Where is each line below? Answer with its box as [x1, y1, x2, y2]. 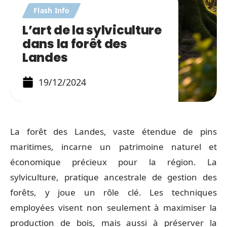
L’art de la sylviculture [22, 22, 162, 39]
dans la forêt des [22, 35, 127, 52]
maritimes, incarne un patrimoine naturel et [10, 141, 217, 153]
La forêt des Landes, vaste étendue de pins [10, 126, 217, 137]
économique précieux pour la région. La [10, 156, 217, 168]
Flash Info [33, 6, 69, 15]
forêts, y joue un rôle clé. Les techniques [10, 186, 217, 198]
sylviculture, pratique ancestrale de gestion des [10, 171, 217, 183]
